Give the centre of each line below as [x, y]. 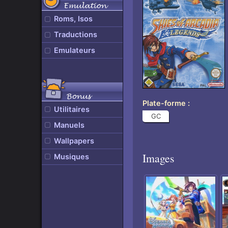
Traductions [76, 35]
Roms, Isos [73, 19]
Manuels [69, 125]
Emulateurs [75, 51]
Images [159, 158]
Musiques [72, 156]
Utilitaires [72, 109]
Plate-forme [164, 104]
